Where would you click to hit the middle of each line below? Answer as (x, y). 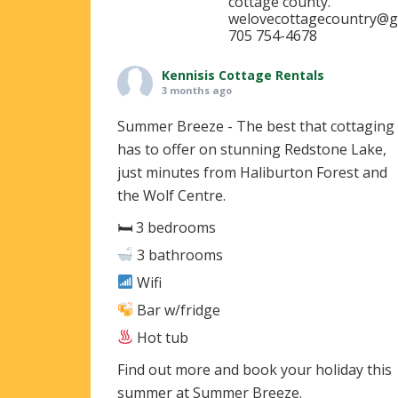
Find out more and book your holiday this (255, 369)
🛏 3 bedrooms (167, 227)
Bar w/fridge (177, 310)
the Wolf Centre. (171, 195)
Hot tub (161, 337)
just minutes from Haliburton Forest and (252, 172)
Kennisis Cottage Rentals (243, 75)
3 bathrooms (179, 255)
